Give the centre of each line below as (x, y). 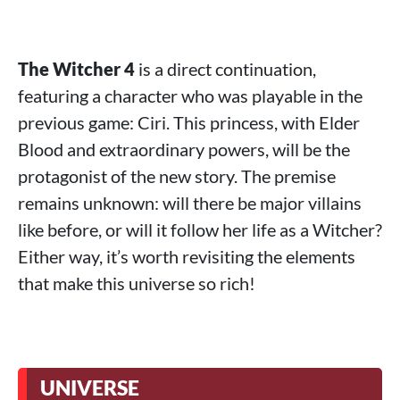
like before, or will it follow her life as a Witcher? (200, 229)
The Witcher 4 (76, 69)
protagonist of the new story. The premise (177, 176)
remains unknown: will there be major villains (190, 203)
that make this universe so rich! (137, 283)
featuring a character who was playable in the (190, 96)
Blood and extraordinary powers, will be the (184, 149)
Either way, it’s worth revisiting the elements (187, 256)
